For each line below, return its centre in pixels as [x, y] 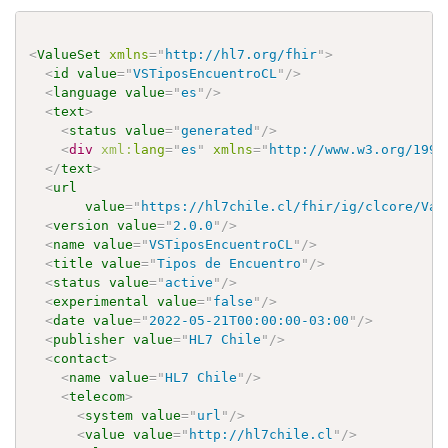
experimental [101, 301]
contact [81, 358]
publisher [89, 339]
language [85, 92]
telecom [97, 396]
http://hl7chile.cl [261, 434]
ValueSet [69, 54]
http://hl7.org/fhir [241, 54]
